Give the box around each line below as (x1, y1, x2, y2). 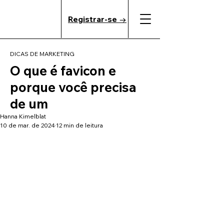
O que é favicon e (10, 62, 116, 79)
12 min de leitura (56, 121, 103, 129)
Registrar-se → (68, 14, 126, 24)
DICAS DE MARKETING (10, 50, 74, 57)
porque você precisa (10, 79, 136, 95)
